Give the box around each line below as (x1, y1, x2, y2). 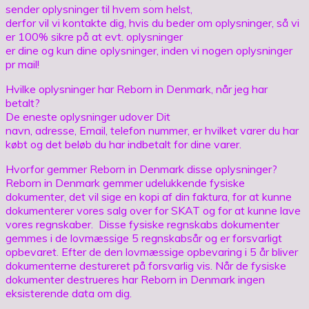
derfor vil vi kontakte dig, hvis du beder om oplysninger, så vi (6, 15, 299, 30)
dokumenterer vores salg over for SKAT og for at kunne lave (6, 203, 301, 217)
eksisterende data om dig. (6, 286, 132, 300)
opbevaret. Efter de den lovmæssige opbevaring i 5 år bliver (6, 244, 298, 259)
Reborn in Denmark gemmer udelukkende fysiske (6, 175, 245, 190)
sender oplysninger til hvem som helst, (6, 1, 192, 16)
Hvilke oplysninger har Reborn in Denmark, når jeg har (6, 81, 268, 96)
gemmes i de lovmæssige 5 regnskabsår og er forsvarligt (6, 230, 282, 245)
